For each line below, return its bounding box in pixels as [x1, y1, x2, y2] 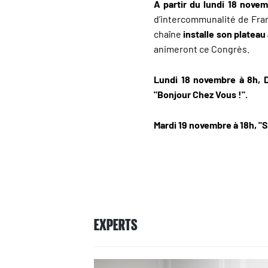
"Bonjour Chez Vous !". [154, 88, 248, 100]
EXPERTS [94, 215, 138, 233]
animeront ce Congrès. [154, 43, 249, 55]
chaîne [154, 28, 181, 40]
